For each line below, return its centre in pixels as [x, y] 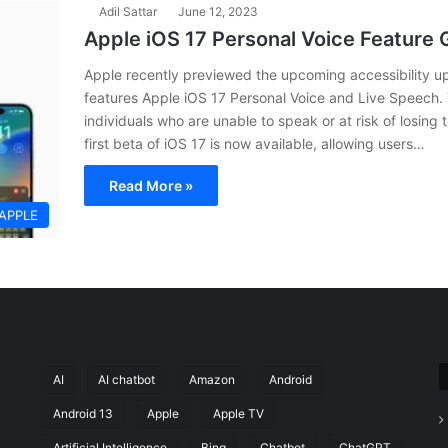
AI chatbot [126, 379]
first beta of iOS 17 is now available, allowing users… [254, 143]
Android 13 [82, 413]
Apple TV [238, 413]
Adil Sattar [128, 11]
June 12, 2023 [218, 11]
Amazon [211, 379]
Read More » [151, 185]
